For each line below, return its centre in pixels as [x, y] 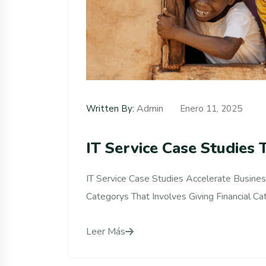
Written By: [110, 108]
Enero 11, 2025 [210, 108]
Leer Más [106, 231]
